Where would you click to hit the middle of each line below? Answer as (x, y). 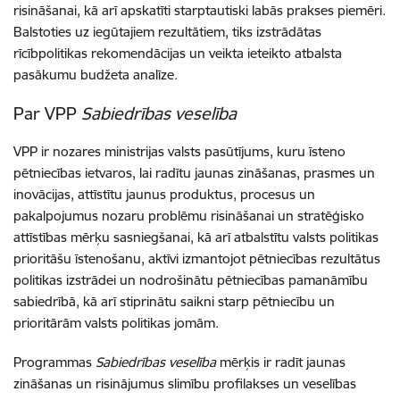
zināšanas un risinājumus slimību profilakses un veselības (185, 383)
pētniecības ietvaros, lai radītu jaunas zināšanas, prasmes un (194, 172)
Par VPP (47, 113)
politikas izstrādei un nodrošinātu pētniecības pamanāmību (191, 279)
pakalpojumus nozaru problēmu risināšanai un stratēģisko (189, 215)
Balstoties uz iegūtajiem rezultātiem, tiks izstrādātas (167, 31)
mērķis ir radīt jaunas (281, 362)
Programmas (54, 362)
